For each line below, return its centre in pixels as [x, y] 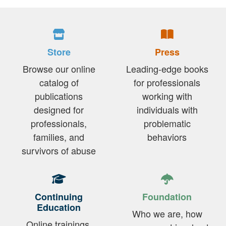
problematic [167, 123]
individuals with [167, 110]
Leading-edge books [167, 69]
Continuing [59, 197]
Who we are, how [167, 214]
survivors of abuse [59, 151]
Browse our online [59, 69]
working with [167, 96]
